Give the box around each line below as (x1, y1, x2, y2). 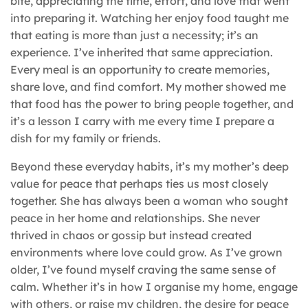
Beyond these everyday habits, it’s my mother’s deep (10, 159, 289, 173)
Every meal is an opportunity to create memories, (10, 62, 269, 76)
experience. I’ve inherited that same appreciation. (10, 45, 273, 59)
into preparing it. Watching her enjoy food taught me (10, 10, 289, 25)
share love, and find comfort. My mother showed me (10, 79, 286, 93)
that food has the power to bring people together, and (10, 96, 294, 111)
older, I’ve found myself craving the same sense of (10, 262, 276, 276)
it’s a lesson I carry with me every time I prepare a (10, 113, 274, 128)
